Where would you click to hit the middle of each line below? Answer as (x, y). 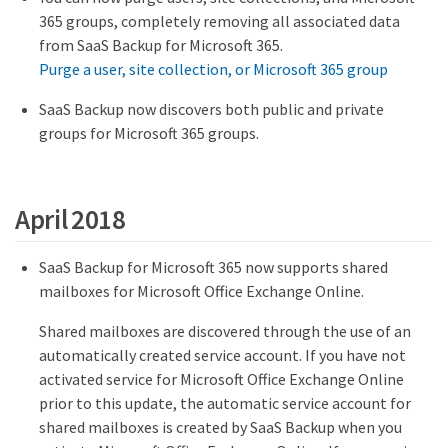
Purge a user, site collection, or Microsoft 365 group (213, 69)
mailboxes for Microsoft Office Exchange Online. (201, 291)
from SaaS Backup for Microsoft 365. (161, 45)
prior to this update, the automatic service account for (225, 403)
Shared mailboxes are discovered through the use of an (225, 331)
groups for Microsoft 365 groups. (149, 133)
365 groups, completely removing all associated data (219, 21)
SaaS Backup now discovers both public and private (211, 109)
